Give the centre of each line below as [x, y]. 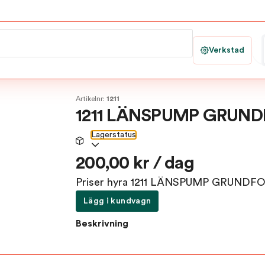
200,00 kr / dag [135, 163]
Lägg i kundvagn [117, 201]
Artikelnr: [91, 99]
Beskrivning [102, 224]
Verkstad [227, 50]
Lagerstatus [114, 135]
